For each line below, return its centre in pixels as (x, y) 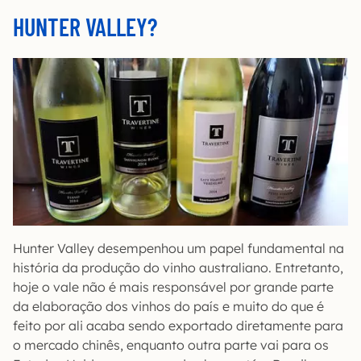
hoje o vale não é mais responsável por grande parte (173, 287)
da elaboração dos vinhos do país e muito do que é (168, 306)
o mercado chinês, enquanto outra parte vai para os (171, 345)
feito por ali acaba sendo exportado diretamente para (178, 326)
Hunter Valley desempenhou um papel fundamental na (178, 248)
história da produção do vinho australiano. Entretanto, (178, 268)
